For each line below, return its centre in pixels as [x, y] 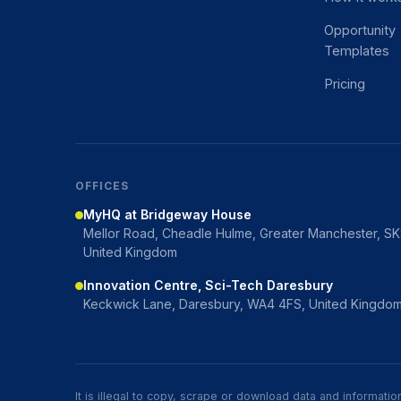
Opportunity [359, 30]
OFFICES [102, 185]
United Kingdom [130, 252]
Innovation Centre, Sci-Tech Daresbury [208, 285]
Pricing [344, 83]
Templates [356, 50]
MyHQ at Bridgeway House [167, 214]
